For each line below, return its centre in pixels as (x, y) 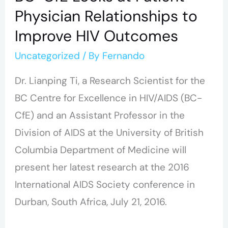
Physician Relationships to (106, 16)
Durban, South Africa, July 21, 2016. (91, 202)
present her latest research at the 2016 (102, 167)
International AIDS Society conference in (105, 185)
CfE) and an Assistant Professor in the (100, 116)
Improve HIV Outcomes (97, 36)
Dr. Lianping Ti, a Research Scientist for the (110, 81)
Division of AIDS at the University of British (109, 133)
